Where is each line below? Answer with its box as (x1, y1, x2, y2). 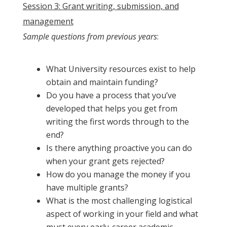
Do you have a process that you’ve (46, 89, 176, 101)
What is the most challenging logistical (46, 195, 192, 206)
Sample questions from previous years (22, 30, 157, 42)
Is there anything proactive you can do (46, 142, 192, 154)
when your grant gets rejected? (46, 155, 165, 167)
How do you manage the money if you (46, 168, 190, 180)
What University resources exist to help (46, 63, 196, 74)
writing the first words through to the (46, 116, 189, 127)
